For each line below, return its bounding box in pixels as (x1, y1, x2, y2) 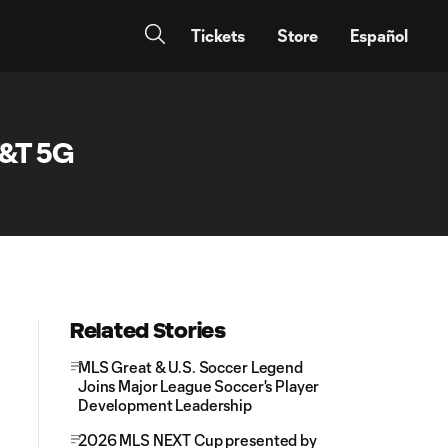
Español (350, 26, 408, 45)
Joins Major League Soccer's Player (78, 377, 320, 395)
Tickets (191, 26, 245, 45)
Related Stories (70, 319, 226, 342)
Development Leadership (78, 396, 252, 414)
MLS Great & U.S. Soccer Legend (78, 358, 303, 376)
